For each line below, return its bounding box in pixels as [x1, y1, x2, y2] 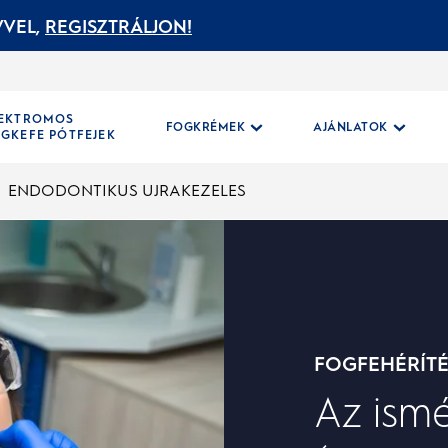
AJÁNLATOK [313, 120, 388, 134]
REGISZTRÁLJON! [45, 16, 192, 38]
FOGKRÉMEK [165, 120, 246, 134]
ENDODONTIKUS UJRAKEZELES [7, 181, 246, 200]
